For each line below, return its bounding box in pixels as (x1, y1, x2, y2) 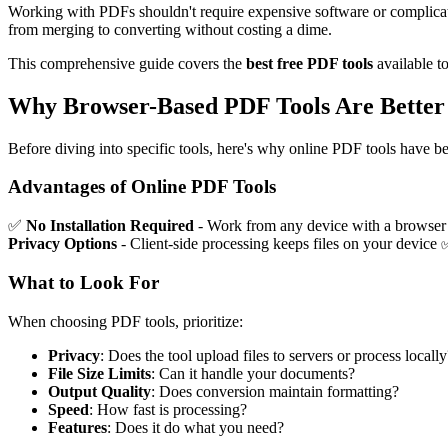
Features (48, 418, 107, 436)
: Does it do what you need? (107, 418, 284, 436)
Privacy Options (8, 235, 117, 253)
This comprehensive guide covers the (8, 54, 246, 72)
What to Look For (8, 271, 159, 293)
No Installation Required (26, 217, 194, 235)
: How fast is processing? (89, 400, 247, 418)
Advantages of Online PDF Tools (8, 176, 276, 198)
